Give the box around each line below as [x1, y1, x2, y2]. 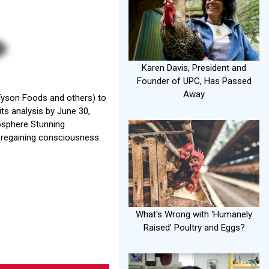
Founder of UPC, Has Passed [136, 75, 252, 86]
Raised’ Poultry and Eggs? [143, 222, 245, 234]
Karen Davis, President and [142, 62, 246, 73]
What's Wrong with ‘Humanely [136, 209, 252, 220]
